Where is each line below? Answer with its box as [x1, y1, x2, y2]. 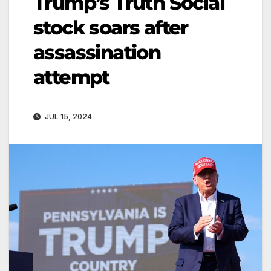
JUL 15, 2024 [43, 111, 92, 121]
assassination [33, 40, 161, 64]
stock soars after [33, 15, 188, 39]
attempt [33, 65, 109, 89]
